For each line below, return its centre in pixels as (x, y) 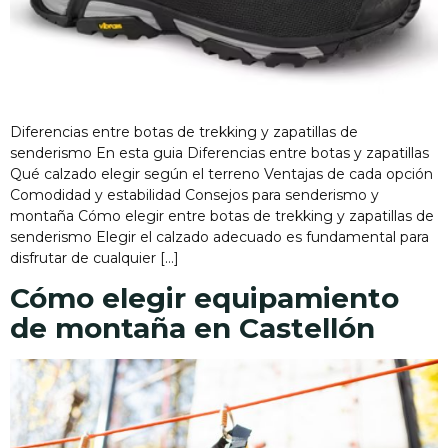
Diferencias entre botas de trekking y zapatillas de (184, 131)
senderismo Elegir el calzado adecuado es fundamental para (219, 236)
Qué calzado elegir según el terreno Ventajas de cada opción (221, 173)
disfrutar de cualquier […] (94, 257)
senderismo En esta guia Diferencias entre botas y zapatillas (219, 152)
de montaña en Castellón (192, 328)
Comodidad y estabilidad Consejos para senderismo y (194, 194)
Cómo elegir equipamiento (204, 298)
